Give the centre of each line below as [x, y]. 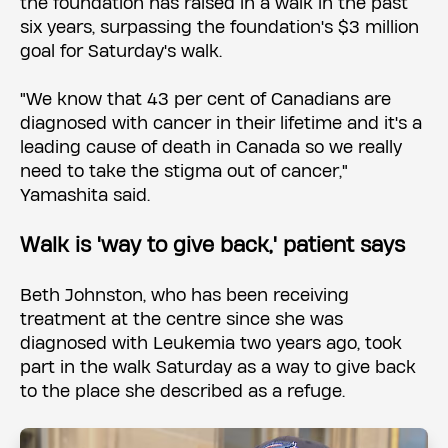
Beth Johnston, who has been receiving [184, 295]
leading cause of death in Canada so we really [211, 147]
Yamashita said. [85, 195]
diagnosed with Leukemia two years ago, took [211, 343]
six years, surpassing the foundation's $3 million [219, 27]
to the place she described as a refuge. [182, 391]
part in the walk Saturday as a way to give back [218, 367]
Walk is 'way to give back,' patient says [212, 245]
